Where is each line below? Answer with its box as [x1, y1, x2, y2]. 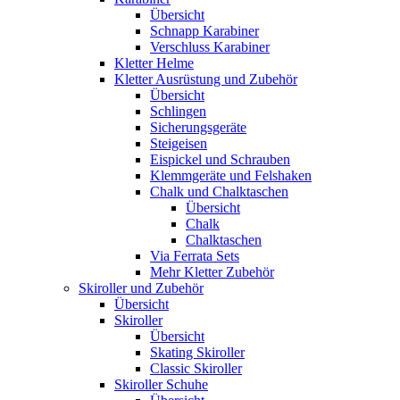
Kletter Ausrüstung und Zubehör [114, 71, 297, 87]
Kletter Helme [114, 54, 194, 71]
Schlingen [150, 103, 206, 119]
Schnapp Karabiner [150, 22, 259, 38]
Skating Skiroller [150, 344, 245, 360]
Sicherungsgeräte [150, 119, 246, 135]
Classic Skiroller [150, 360, 242, 376]
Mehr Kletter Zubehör [150, 263, 274, 279]
